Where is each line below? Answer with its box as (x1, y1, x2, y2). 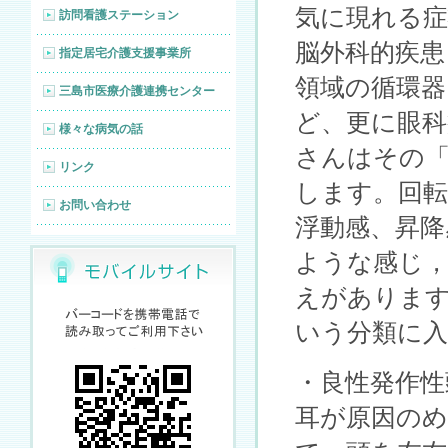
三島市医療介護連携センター (58, 84, 215, 98)
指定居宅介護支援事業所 (58, 46, 191, 60)
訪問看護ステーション (58, 8, 179, 22)
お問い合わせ (58, 198, 131, 212)
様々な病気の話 (58, 122, 143, 136)
